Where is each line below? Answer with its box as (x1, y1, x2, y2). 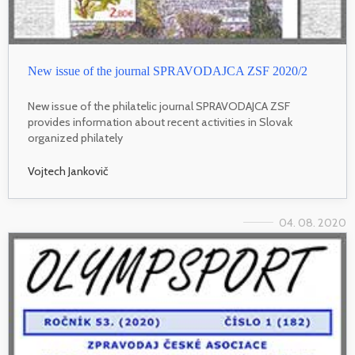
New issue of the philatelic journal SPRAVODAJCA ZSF (28, 99, 290, 114)
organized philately (28, 131, 123, 146)
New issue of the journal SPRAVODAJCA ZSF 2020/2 (28, 64, 307, 78)
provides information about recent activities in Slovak (28, 115, 292, 130)
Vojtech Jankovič (28, 164, 109, 178)
